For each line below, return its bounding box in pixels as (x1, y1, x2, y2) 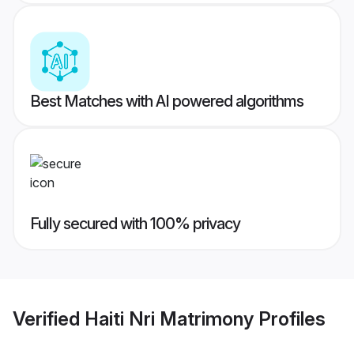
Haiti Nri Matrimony (85, 307, 254, 330)
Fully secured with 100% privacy (30, 214, 240, 234)
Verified (13, 307, 85, 330)
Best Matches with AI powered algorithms (30, 92, 303, 111)
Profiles (254, 307, 326, 330)
